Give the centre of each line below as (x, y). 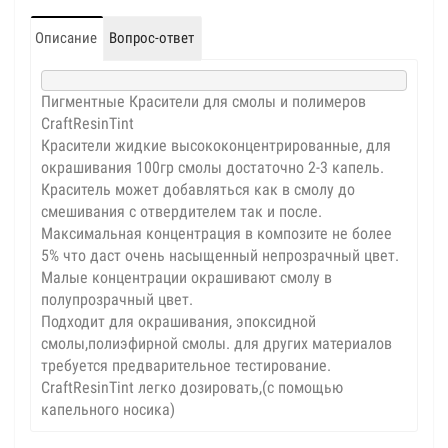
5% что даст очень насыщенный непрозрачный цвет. (220, 255)
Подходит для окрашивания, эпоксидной (178, 321)
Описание (66, 38)
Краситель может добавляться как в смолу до (198, 189)
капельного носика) (110, 409)
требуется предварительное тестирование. (186, 365)
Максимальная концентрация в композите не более (216, 233)
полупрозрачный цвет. (117, 299)
